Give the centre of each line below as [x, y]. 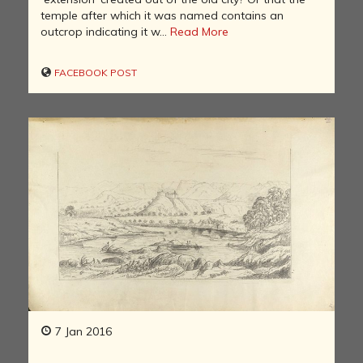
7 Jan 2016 [82, 331]
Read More [199, 31]
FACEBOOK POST [94, 72]
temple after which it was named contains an [162, 15]
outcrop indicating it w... [105, 31]
